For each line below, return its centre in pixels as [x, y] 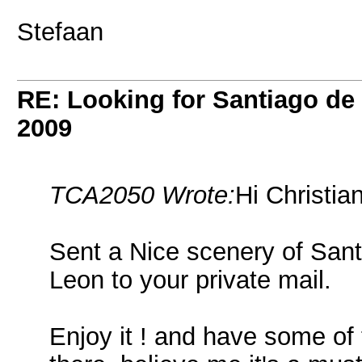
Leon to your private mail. [190, 280]
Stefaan [60, 32]
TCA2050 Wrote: [142, 195]
